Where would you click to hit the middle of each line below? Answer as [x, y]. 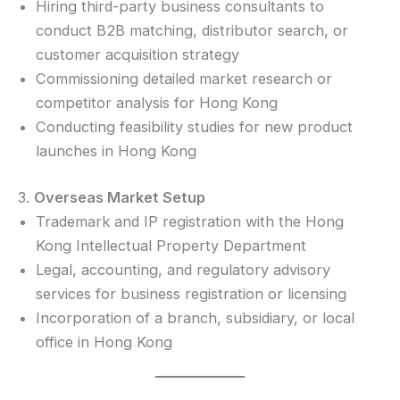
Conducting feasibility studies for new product [194, 127]
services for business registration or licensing [191, 293]
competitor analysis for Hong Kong [157, 103]
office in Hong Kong [104, 342]
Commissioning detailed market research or [184, 79]
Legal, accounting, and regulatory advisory [183, 269]
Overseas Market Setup [120, 197]
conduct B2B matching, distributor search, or [192, 30]
